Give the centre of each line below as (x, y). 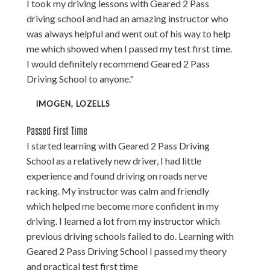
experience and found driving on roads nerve (117, 175)
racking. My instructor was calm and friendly (118, 190)
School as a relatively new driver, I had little (114, 160)
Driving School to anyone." (80, 78)
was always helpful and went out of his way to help (129, 33)
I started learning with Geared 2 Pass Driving (118, 145)
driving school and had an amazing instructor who (127, 18)
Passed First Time (57, 130)
